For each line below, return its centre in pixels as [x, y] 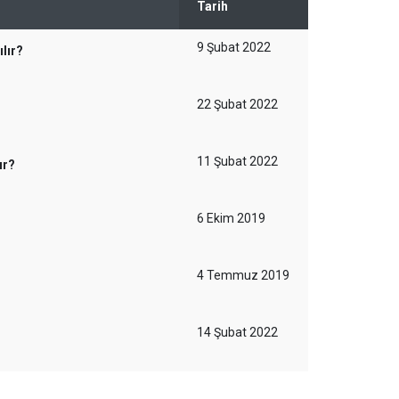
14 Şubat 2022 [237, 332]
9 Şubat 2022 [234, 47]
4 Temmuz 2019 [243, 275]
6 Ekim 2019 [231, 218]
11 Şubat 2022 [237, 161]
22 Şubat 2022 [237, 104]
